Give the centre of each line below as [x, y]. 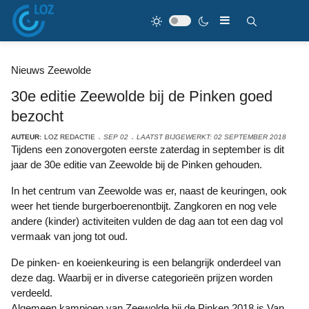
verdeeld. [32, 293]
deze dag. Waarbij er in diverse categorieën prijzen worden [142, 278]
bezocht [37, 116]
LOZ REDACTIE [70, 137]
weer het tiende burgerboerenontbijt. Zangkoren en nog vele [144, 206]
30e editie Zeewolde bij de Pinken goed [142, 96]
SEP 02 [116, 137]
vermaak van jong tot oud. [69, 236]
